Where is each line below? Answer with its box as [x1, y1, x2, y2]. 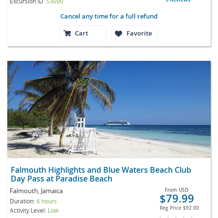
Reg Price [159, 204, 183, 211]
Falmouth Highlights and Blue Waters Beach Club [11, 164, 191, 175]
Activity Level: [10, 206, 48, 214]
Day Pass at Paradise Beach [11, 173, 118, 184]
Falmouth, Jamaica [10, 186, 63, 195]
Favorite [127, 28, 152, 37]
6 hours [36, 197, 57, 205]
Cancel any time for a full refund [60, 11, 158, 20]
